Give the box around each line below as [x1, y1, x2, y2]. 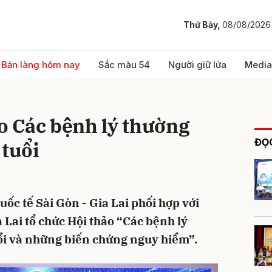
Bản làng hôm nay [1, 59, 80, 70]
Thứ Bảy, [183, 19, 222, 30]
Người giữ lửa [168, 59, 226, 70]
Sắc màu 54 [98, 59, 150, 70]
